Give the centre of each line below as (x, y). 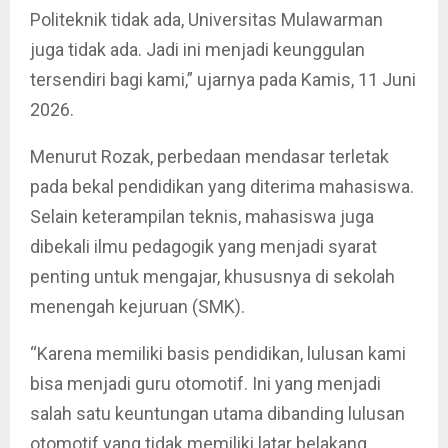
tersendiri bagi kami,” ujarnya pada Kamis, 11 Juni (223, 80)
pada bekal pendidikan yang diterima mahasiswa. (222, 187)
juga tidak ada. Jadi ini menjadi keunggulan (197, 50)
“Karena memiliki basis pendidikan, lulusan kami (218, 354)
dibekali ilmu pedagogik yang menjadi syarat (203, 247)
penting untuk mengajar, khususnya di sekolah (212, 277)
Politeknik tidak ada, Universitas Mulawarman (206, 20)
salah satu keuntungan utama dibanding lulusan (217, 414)
